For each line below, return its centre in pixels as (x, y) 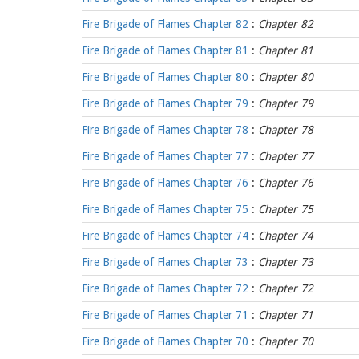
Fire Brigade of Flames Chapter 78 (165, 130)
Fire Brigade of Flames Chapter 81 (165, 50)
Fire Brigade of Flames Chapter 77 (165, 156)
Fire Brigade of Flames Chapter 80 (165, 77)
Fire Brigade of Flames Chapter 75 (165, 209)
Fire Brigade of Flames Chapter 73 (165, 262)
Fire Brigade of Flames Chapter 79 (165, 103)
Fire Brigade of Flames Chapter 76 (165, 183)
